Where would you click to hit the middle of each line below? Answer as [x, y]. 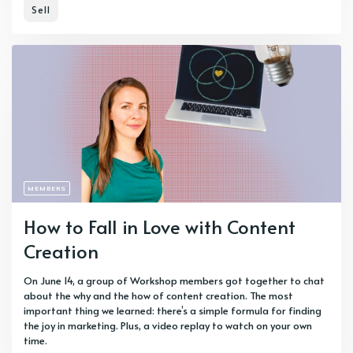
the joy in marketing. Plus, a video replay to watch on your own [168, 325]
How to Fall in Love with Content [160, 226]
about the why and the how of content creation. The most [158, 295]
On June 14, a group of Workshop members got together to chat [174, 280]
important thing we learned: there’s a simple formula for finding [173, 310]
